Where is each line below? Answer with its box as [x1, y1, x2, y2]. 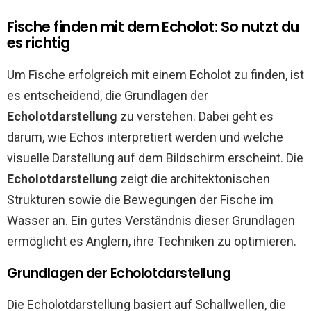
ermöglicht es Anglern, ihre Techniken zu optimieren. [7, 234, 296, 249]
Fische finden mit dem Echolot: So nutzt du [7, 17, 299, 37]
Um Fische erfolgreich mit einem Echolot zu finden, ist [7, 67, 304, 82]
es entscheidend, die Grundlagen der [7, 88, 208, 103]
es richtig [7, 33, 70, 53]
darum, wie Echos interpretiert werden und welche [7, 130, 283, 144]
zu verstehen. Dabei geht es [117, 109, 274, 124]
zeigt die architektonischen [117, 171, 270, 186]
